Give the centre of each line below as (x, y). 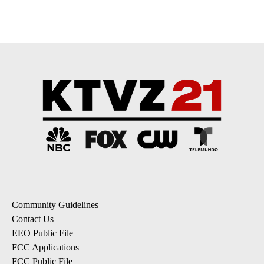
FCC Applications (45, 247)
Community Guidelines (55, 205)
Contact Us (33, 219)
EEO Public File (42, 233)
